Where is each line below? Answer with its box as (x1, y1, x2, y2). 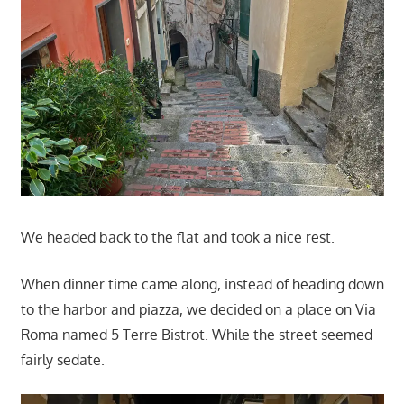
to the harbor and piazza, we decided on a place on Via (20, 299, 376, 318)
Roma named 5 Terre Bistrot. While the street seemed (20, 325, 372, 344)
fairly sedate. (20, 350, 105, 369)
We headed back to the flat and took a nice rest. (20, 227, 335, 246)
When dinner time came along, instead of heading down (20, 274, 384, 293)
